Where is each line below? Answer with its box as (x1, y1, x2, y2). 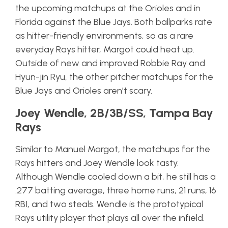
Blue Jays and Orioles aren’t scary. (15, 84, 154, 96)
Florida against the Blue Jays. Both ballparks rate (15, 16, 212, 27)
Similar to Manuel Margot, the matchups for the (15, 143, 210, 155)
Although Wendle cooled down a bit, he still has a (15, 170, 216, 182)
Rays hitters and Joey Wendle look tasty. (15, 157, 179, 168)
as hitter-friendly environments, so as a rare (15, 30, 193, 41)
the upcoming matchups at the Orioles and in (15, 2, 201, 14)
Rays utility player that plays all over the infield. (15, 212, 205, 223)
